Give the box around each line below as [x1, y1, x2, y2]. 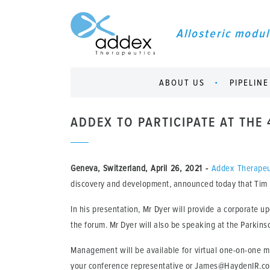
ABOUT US [159, 78, 205, 87]
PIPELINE [229, 78, 269, 87]
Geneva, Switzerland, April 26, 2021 [71, 163, 202, 173]
